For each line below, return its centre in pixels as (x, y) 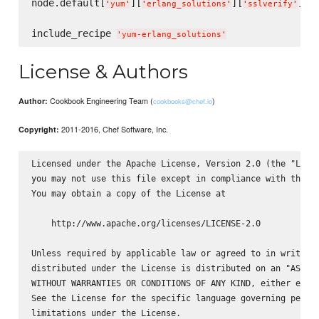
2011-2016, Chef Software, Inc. (114, 129)
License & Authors (104, 72)
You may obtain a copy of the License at (128, 193)
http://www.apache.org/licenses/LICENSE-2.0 (146, 223)
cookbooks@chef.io (183, 101)
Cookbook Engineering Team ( (101, 100)
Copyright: (39, 129)
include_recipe (74, 33)
